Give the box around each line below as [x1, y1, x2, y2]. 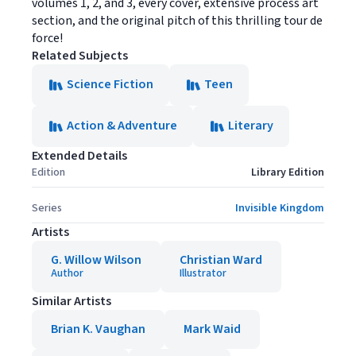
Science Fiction [67, 75, 153, 93]
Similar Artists [32, 292, 111, 310]
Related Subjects [32, 47, 128, 64]
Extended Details [32, 147, 127, 164]
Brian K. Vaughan [51, 320, 145, 338]
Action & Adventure [67, 117, 177, 134]
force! [32, 29, 63, 47]
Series [32, 200, 62, 216]
